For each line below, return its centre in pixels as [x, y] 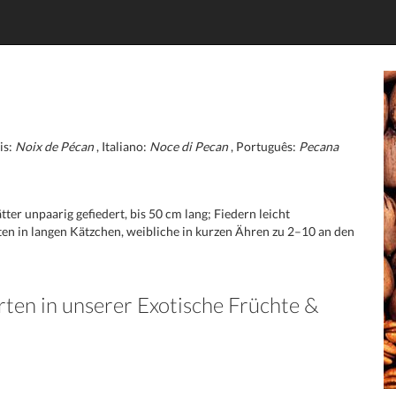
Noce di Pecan [189, 146]
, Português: [263, 146]
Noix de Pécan [54, 146]
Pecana [319, 146]
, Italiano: [122, 146]
